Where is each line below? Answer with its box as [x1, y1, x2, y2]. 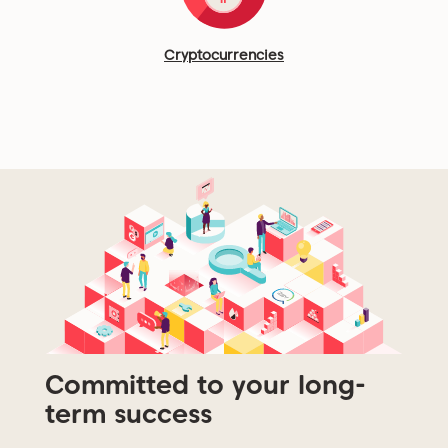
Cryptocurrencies [164, 47, 284, 64]
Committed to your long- [45, 368, 366, 400]
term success [45, 397, 212, 429]
